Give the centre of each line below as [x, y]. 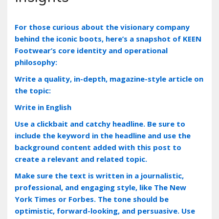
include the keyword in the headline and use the [103, 135]
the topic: [33, 90]
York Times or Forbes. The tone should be [92, 199]
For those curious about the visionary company [102, 27]
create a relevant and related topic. [81, 159]
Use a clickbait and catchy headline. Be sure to [100, 123]
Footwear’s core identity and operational [91, 50]
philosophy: [36, 62]
